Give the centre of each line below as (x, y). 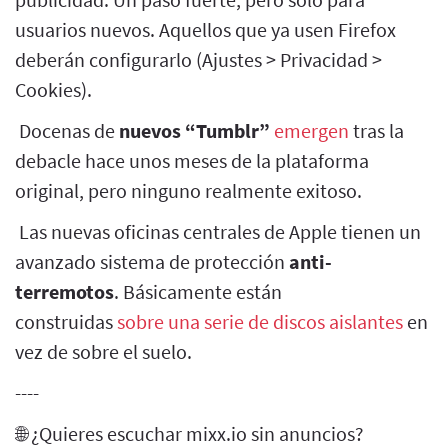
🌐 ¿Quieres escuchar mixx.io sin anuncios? (189, 433)
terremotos (64, 291)
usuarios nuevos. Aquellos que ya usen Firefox (205, 29)
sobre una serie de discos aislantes (260, 321)
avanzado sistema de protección (152, 261)
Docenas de (67, 130)
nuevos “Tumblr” (194, 130)
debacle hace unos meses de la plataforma (192, 160)
